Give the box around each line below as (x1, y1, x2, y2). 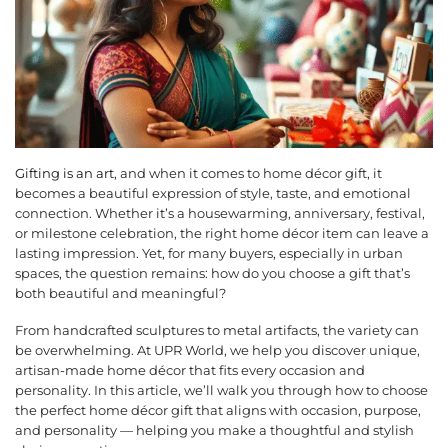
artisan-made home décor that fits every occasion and (15, 362, 365, 378)
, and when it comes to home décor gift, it (114, 166, 382, 182)
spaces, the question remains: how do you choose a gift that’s (15, 266, 410, 282)
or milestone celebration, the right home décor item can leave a (15, 226, 429, 242)
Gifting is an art (15, 166, 114, 182)
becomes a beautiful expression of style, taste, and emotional (15, 186, 411, 202)
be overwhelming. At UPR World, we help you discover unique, (15, 342, 420, 358)
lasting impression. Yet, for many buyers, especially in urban (15, 246, 403, 262)
